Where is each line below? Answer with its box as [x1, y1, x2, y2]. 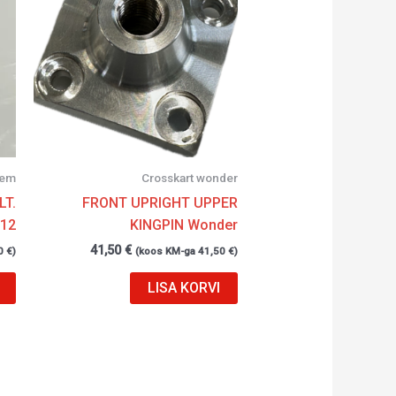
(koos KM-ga [135, 244, 199, 257]
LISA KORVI [148, 278, 221, 296]
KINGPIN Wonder [130, 216, 239, 233]
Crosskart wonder [141, 170, 239, 185]
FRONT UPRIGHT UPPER [82, 194, 239, 211]
